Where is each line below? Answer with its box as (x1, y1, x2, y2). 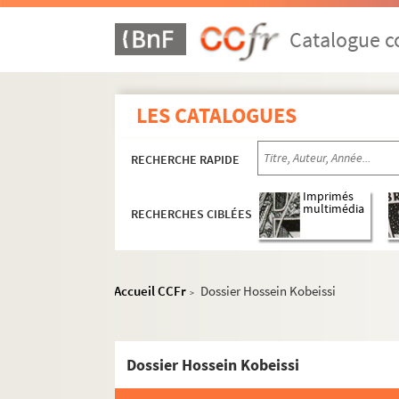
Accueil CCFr (114, 282, 187, 299)
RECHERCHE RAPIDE (131, 151, 240, 167)
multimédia (303, 201, 365, 217)
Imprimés (303, 189, 354, 205)
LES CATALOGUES (136, 102, 297, 129)
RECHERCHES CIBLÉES (131, 206, 253, 223)
